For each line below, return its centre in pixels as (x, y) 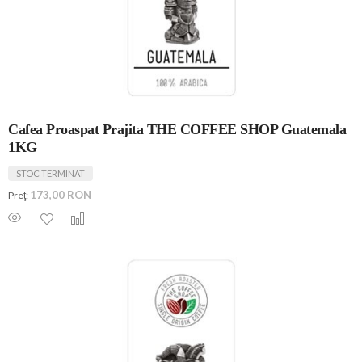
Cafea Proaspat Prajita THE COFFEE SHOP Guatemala (177, 130)
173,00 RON (61, 195)
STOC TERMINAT (51, 174)
